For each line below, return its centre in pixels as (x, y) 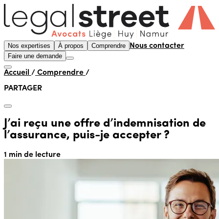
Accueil (18, 73)
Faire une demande (35, 56)
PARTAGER (23, 88)
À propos (71, 45)
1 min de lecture (32, 155)
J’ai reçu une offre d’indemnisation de (105, 123)
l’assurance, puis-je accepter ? (88, 135)
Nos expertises (29, 45)
